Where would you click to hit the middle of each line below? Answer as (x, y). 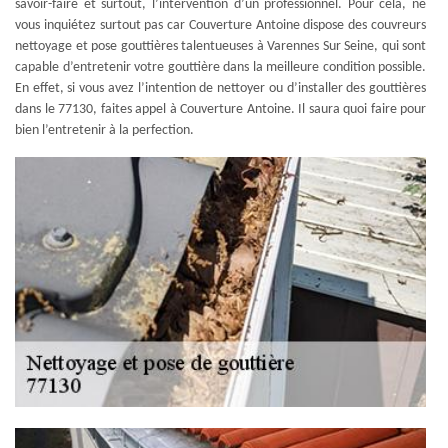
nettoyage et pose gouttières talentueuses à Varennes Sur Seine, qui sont (220, 46)
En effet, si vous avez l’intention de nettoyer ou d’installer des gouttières (220, 88)
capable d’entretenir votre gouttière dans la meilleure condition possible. (220, 67)
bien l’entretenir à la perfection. (104, 130)
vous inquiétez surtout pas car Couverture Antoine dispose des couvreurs (220, 25)
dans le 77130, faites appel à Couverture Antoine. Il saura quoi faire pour (220, 109)
